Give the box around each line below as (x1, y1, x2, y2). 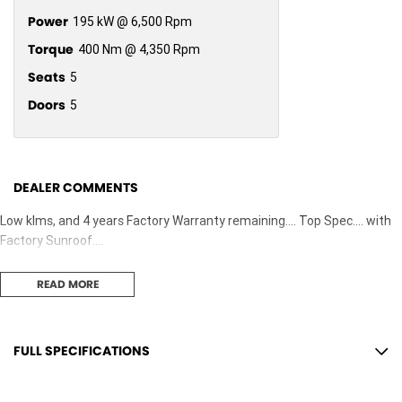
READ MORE (36, 275, 99, 292)
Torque (28, 39, 74, 58)
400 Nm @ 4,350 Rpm (78, 40, 200, 57)
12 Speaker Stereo (13, 374, 122, 393)
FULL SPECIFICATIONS (13, 341, 150, 360)
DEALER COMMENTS (13, 178, 138, 197)
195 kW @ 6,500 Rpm (73, 13, 192, 30)
